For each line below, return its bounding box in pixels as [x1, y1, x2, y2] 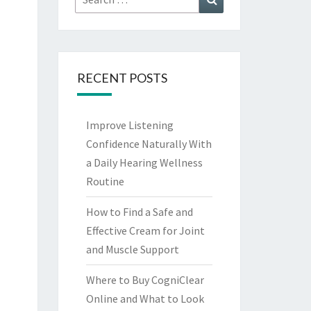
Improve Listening [85, 118, 174, 132]
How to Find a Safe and [85, 205, 193, 219]
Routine [85, 174, 124, 188]
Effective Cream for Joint [85, 224, 205, 237]
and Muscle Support [85, 242, 179, 256]
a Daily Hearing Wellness [85, 155, 203, 169]
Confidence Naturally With [85, 137, 212, 151]
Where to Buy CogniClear [85, 273, 204, 287]
